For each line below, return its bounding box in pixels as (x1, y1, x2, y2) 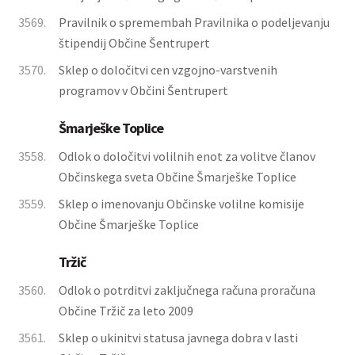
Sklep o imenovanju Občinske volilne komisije (59, 196, 304, 212)
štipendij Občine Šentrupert (59, 35, 210, 51)
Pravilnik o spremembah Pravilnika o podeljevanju (59, 14, 330, 30)
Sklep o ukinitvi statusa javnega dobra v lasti (59, 330, 298, 345)
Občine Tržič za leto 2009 (59, 303, 193, 319)
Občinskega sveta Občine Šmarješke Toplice (59, 169, 296, 185)
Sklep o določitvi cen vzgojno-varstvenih (59, 62, 277, 78)
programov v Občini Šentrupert (59, 82, 228, 98)
